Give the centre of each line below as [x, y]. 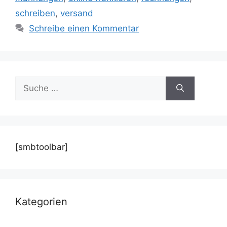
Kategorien [41, 201]
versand [77, 13]
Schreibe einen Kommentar [84, 28]
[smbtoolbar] [42, 147]
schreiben [35, 13]
